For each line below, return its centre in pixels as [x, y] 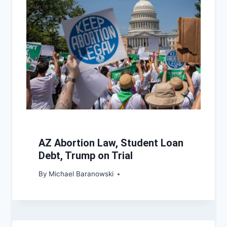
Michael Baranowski [81, 174]
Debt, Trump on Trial [86, 155]
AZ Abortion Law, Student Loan [111, 143]
